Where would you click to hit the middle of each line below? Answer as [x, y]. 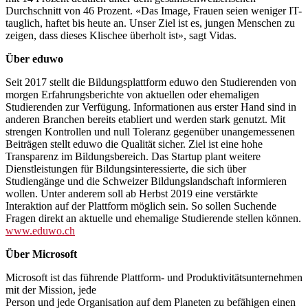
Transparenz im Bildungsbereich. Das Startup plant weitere [133, 156]
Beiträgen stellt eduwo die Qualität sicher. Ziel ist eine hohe [134, 144]
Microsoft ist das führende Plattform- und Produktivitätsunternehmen [154, 277]
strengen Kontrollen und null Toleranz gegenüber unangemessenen [150, 131]
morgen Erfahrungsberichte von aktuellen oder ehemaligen [132, 94]
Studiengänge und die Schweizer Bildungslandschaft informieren [146, 181]
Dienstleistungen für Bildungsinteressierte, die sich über [126, 168]
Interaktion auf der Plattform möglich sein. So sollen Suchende [141, 206]
